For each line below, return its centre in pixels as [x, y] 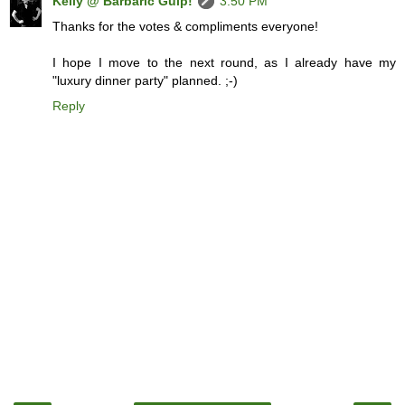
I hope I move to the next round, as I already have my [224, 63]
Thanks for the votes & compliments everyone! [185, 27]
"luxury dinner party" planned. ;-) [145, 81]
